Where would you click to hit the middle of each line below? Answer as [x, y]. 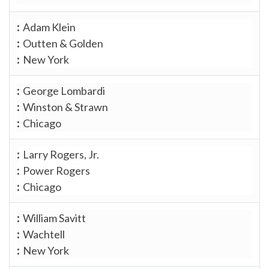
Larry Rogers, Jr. [61, 154]
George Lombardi [64, 90]
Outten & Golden [63, 43]
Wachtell [44, 234]
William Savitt [54, 218]
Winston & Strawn [65, 107]
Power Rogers [56, 170]
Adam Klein [49, 27]
